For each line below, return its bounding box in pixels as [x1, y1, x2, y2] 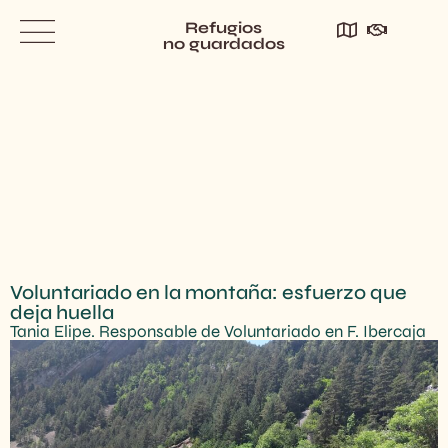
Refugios [185, 18, 263, 37]
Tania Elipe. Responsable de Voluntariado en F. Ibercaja [10, 320, 426, 342]
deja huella [10, 299, 114, 325]
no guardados [162, 34, 285, 53]
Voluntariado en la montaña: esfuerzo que [10, 279, 407, 305]
